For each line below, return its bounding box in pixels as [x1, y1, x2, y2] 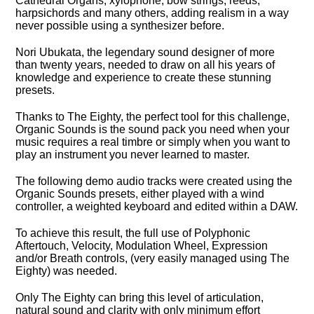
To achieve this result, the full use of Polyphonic [15, 227, 251, 239]
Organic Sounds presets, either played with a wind [15, 188, 265, 200]
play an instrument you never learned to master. [15, 149, 250, 161]
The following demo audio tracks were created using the [15, 175, 293, 187]
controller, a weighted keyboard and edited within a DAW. [15, 200, 299, 212]
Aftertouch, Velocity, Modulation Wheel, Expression [15, 240, 268, 252]
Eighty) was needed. [15, 265, 118, 277]
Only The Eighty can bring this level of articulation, [15, 292, 264, 303]
